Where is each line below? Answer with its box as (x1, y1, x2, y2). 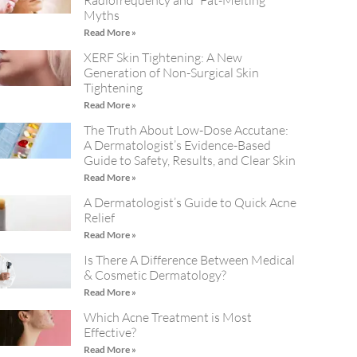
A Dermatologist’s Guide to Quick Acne (84, 194, 297, 211)
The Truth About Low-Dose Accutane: (84, 122, 289, 139)
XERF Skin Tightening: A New (84, 49, 243, 66)
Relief (84, 210, 116, 226)
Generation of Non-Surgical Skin (84, 65, 260, 81)
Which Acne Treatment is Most (84, 309, 253, 326)
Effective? (84, 324, 137, 341)
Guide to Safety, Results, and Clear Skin (84, 152, 296, 169)
